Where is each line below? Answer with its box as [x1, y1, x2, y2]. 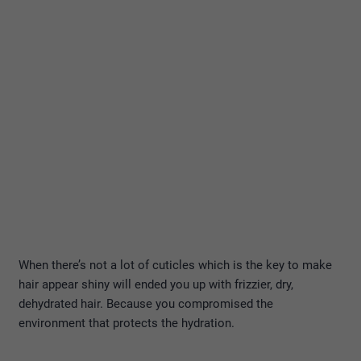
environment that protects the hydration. [19, 315, 234, 330]
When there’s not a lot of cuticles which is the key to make [19, 257, 332, 272]
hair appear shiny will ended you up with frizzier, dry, [19, 276, 293, 292]
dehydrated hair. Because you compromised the [19, 296, 273, 311]
